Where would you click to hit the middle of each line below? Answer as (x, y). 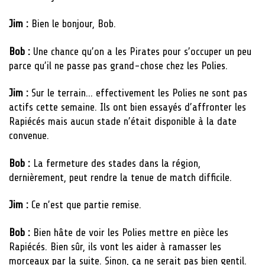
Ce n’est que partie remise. (86, 205)
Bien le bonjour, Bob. (74, 24)
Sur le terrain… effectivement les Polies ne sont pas (139, 93)
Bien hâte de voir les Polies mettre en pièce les (131, 232)
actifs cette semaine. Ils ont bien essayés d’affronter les (127, 107)
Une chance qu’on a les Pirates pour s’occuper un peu (142, 51)
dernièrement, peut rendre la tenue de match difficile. (120, 177)
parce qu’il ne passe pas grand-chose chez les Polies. (118, 65)
